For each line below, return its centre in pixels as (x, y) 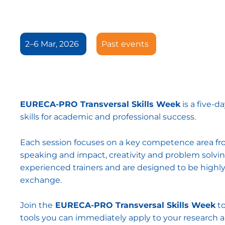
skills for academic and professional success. (108, 117)
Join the (36, 205)
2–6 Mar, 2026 (52, 44)
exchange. (41, 180)
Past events (125, 44)
